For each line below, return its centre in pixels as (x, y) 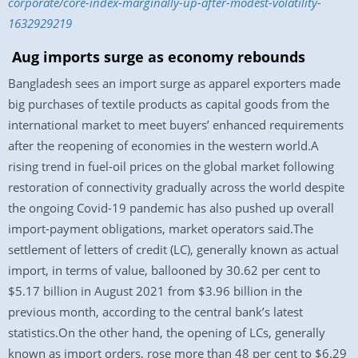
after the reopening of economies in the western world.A (163, 145)
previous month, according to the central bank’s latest (155, 312)
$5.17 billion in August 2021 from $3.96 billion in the (155, 291)
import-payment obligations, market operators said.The (161, 229)
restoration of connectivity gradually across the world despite (176, 187)
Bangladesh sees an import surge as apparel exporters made (174, 83)
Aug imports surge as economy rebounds (159, 57)
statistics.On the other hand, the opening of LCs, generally (167, 332)
